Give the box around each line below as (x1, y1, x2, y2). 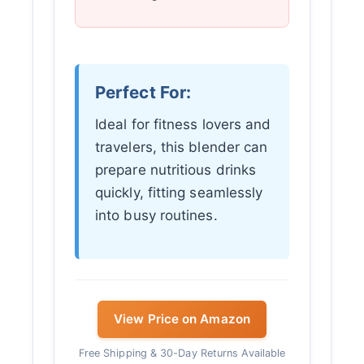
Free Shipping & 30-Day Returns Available (78, 347, 286, 360)
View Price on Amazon (114, 311, 250, 327)
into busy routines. (95, 207, 218, 224)
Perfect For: (95, 82, 192, 103)
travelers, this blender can (95, 139, 268, 156)
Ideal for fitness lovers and (95, 116, 271, 133)
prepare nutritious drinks (95, 162, 257, 179)
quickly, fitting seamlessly (95, 184, 263, 201)
